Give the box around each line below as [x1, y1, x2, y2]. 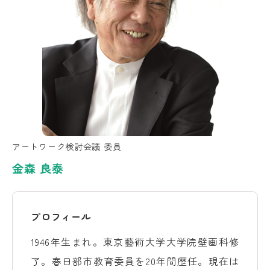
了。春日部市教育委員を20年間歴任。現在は [31, 253, 239, 268]
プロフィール [31, 209, 92, 224]
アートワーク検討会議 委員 [12, 139, 122, 152]
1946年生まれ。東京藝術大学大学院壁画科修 [31, 234, 239, 249]
